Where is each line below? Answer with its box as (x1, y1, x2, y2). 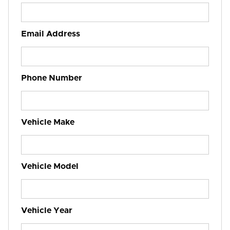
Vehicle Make (21, 118, 74, 126)
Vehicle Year (21, 206, 72, 215)
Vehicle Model (21, 162, 79, 170)
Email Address (21, 30, 80, 38)
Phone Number (21, 74, 82, 82)
